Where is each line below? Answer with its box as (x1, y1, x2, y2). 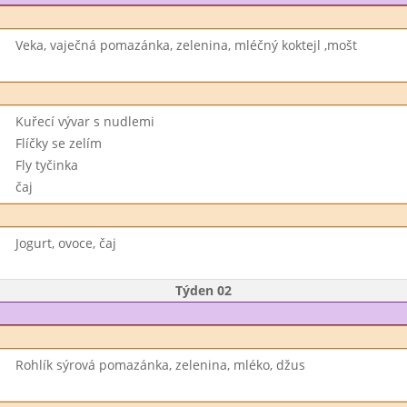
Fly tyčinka (15, 156, 78, 174)
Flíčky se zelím (15, 134, 102, 152)
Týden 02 (175, 282, 232, 299)
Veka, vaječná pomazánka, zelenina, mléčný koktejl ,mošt (15, 36, 357, 54)
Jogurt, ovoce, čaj (15, 234, 116, 252)
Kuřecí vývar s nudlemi (15, 113, 154, 130)
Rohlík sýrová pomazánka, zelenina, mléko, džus (15, 356, 305, 373)
